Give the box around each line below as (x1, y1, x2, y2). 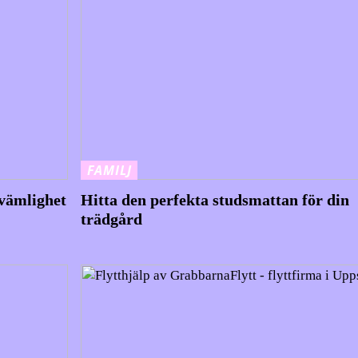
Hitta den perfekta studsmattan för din (80, 190, 349, 209)
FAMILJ (86, 161, 132, 179)
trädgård (80, 209, 142, 228)
